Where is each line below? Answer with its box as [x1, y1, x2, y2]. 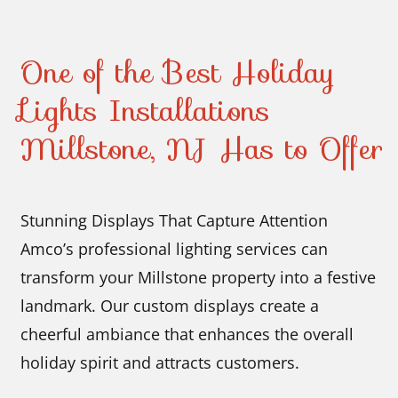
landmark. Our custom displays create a [20, 295, 320, 317]
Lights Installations [20, 87, 271, 134]
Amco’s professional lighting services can [20, 238, 329, 260]
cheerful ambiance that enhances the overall [20, 323, 354, 346]
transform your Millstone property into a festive [20, 267, 377, 289]
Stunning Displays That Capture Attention [20, 210, 329, 232]
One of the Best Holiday [20, 49, 336, 96]
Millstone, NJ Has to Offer [20, 125, 384, 172]
